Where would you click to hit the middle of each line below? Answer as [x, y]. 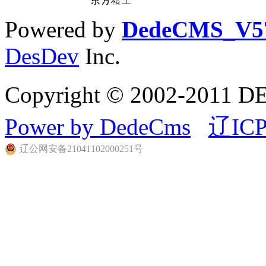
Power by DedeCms [98, 126]
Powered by [63, 29]
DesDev [42, 56]
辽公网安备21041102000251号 [81, 148]
